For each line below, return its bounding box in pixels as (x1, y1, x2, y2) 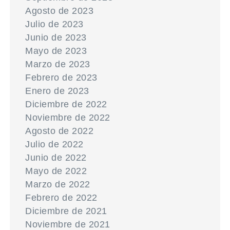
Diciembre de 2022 (25, 99, 107, 109)
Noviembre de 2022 (25, 112, 110, 123)
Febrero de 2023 (25, 72, 98, 83)
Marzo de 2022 (25, 179, 90, 189)
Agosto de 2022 (25, 126, 94, 136)
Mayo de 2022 (25, 166, 87, 176)
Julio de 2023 (25, 19, 84, 29)
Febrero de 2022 (25, 193, 98, 203)
